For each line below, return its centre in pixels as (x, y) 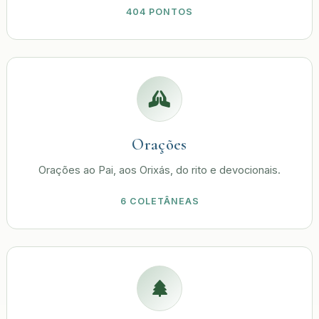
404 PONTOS (159, 12)
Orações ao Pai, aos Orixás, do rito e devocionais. (159, 170)
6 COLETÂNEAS (159, 201)
